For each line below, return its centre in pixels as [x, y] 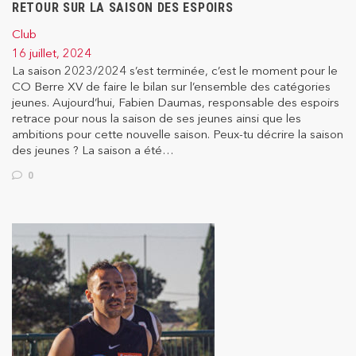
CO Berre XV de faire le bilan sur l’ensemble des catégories [171, 87]
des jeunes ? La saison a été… [93, 150]
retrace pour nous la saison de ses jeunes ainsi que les [157, 118]
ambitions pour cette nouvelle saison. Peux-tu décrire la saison [178, 134]
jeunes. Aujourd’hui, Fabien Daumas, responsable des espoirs [176, 103]
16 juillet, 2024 [52, 53]
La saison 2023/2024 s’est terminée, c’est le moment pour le [175, 71]
